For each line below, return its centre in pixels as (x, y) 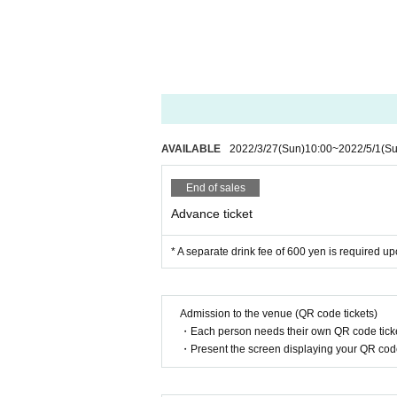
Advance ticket (212, 214)
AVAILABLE (191, 149)
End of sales (215, 188)
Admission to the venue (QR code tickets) (279, 314)
